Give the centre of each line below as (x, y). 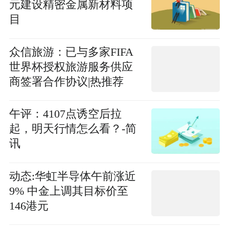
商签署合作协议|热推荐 (66, 82)
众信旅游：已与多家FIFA (71, 52)
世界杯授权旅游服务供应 (71, 67)
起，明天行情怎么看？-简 (73, 129)
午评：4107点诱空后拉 (65, 114)
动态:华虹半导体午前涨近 (72, 176)
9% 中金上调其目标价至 (68, 191)
